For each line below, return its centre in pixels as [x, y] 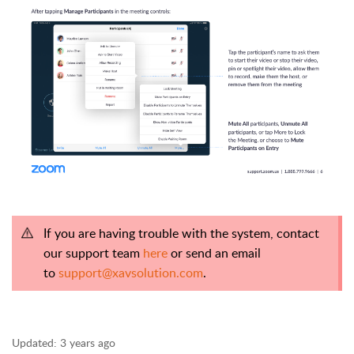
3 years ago [88, 342]
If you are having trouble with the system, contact [181, 233]
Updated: [34, 342]
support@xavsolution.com [131, 272]
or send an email [214, 252]
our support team [93, 252]
